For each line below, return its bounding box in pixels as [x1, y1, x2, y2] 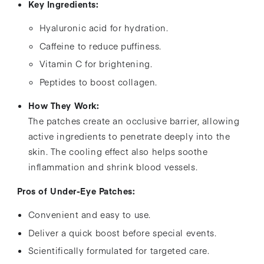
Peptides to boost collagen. [39, 76, 157, 88]
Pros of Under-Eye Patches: [16, 184, 136, 197]
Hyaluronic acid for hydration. [39, 21, 169, 34]
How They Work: [28, 100, 100, 112]
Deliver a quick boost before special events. [28, 226, 217, 239]
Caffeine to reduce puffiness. [39, 39, 162, 52]
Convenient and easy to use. [28, 208, 151, 220]
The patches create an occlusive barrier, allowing [28, 115, 240, 127]
